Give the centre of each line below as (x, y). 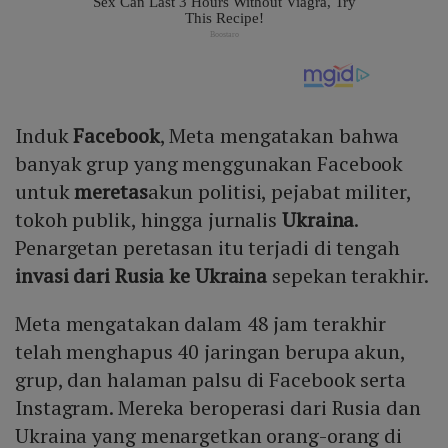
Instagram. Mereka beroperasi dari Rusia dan (218, 408)
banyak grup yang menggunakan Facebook (209, 164)
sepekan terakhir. (348, 276)
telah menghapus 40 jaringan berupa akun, (210, 352)
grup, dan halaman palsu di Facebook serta (210, 380)
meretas (111, 192)
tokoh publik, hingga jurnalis (148, 220)
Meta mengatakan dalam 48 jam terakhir (201, 324)
